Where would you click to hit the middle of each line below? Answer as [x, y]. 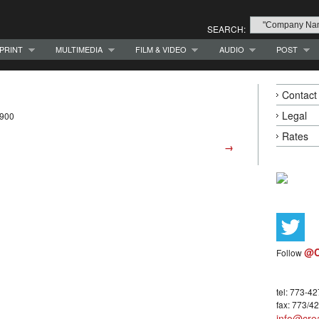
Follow [290, 253]
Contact [299, 95]
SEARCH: [226, 29]
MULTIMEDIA [79, 49]
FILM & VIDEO [161, 49]
